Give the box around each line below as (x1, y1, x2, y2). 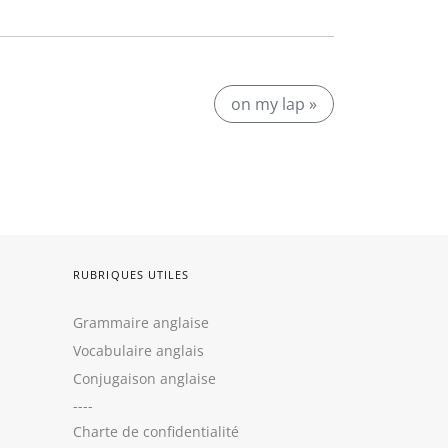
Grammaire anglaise (73, 313, 209, 332)
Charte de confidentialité (73, 422, 239, 441)
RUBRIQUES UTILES (73, 267, 190, 282)
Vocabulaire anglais (73, 341, 204, 360)
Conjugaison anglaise (73, 369, 216, 388)
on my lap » (231, 93, 317, 115)
